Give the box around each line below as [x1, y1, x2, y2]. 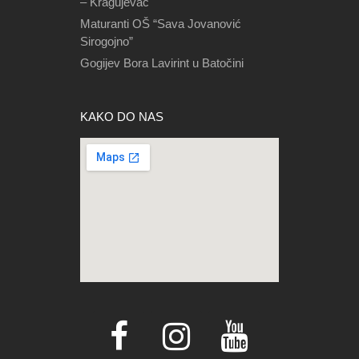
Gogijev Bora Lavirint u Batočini [80, 56, 244, 70]
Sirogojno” [80, 34, 133, 48]
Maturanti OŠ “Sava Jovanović [80, 17, 241, 30]
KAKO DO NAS [80, 110, 163, 123]
